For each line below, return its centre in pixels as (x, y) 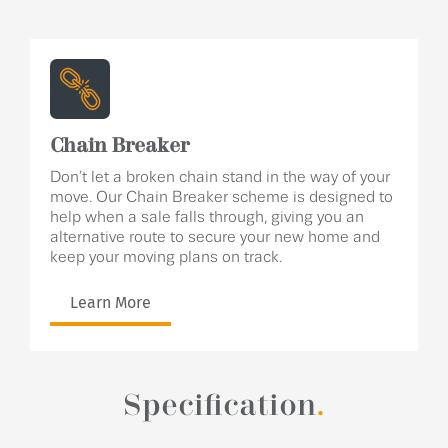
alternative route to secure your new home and (215, 237)
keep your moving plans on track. (166, 257)
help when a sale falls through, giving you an (207, 217)
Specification (219, 406)
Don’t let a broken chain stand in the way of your (220, 177)
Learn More (110, 302)
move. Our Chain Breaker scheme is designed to (221, 197)
